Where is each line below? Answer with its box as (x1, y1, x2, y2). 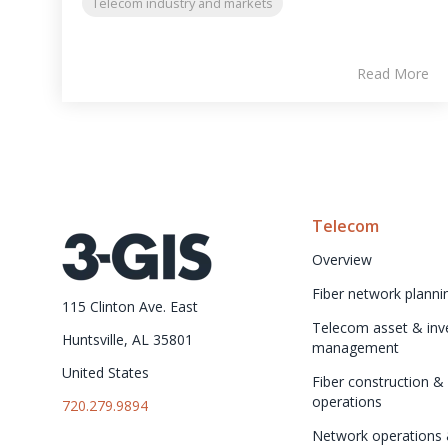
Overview (312, 249, 372, 269)
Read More (356, 63, 429, 83)
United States (62, 362, 149, 382)
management (312, 337, 399, 357)
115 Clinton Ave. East (62, 296, 198, 316)
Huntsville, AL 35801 (62, 329, 193, 349)
